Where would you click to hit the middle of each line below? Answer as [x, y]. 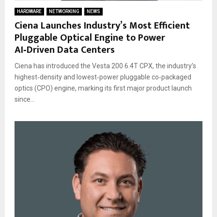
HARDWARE [29, 11]
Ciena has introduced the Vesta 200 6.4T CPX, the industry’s [105, 66]
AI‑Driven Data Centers [65, 50]
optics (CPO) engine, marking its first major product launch [103, 88]
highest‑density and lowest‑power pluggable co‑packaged [103, 77]
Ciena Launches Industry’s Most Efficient [102, 25]
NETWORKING [64, 11]
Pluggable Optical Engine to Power [90, 38]
